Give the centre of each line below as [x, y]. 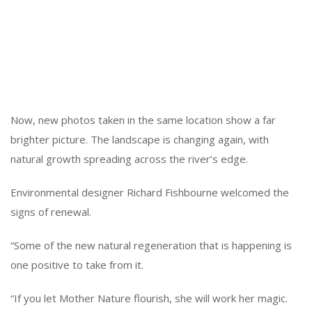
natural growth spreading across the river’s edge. [129, 158]
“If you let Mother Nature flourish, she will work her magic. [149, 298]
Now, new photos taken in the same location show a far [143, 119]
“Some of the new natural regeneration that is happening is [151, 245]
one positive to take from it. [77, 264]
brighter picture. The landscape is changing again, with [140, 139]
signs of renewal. [51, 211]
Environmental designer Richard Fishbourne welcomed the [150, 192]
